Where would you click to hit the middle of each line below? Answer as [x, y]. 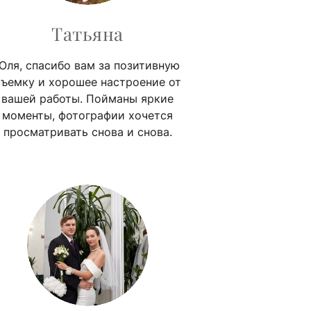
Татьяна [87, 33]
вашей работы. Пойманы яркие [87, 98]
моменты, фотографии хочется [87, 115]
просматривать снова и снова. [87, 132]
